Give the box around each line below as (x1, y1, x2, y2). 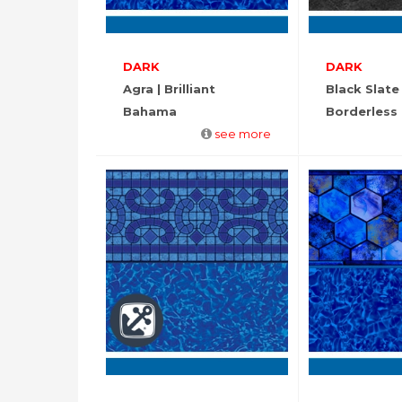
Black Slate (325, 81, 399, 96)
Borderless (325, 103, 398, 118)
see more (214, 126, 271, 141)
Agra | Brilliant (123, 81, 215, 96)
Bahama (123, 103, 177, 118)
